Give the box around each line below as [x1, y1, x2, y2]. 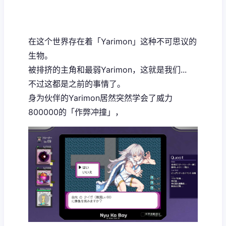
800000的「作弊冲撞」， [28, 106, 123, 117]
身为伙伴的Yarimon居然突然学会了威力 [28, 92, 173, 103]
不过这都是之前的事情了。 [28, 78, 125, 89]
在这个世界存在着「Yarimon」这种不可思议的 [28, 36, 197, 46]
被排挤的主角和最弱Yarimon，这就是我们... [28, 64, 187, 75]
